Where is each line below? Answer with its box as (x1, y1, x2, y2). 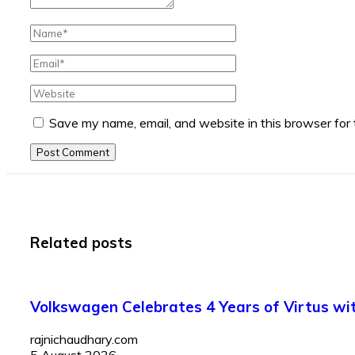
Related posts (30, 232, 132, 252)
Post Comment (36, 146, 109, 159)
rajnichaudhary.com (30, 331, 138, 348)
